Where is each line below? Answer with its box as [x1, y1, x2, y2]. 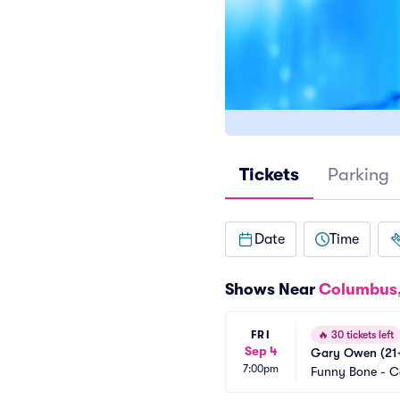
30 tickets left [329, 329, 394, 341]
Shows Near [225, 280, 319, 298]
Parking [328, 164, 389, 185]
